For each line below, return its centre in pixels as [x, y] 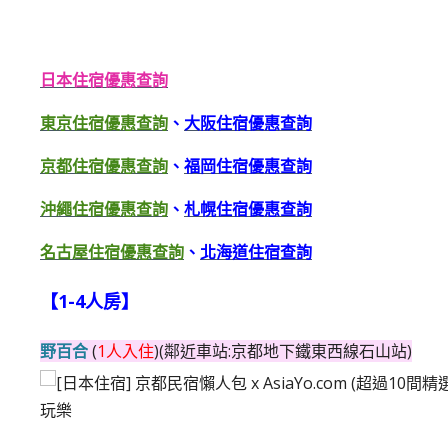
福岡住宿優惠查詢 [248, 167]
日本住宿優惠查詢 [104, 81]
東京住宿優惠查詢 [104, 124]
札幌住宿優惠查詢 [248, 210]
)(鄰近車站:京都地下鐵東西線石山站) [283, 351]
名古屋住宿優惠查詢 [112, 253]
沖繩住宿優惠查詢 [104, 210]
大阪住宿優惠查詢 [248, 124]
